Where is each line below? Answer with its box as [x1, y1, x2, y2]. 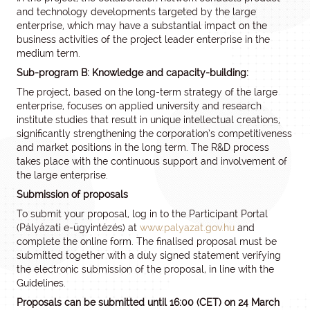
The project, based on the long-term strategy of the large [17, 86, 277, 98]
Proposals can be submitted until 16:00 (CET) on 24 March [17, 297, 280, 308]
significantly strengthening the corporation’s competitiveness [17, 128, 292, 139]
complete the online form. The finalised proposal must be [17, 236, 277, 247]
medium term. [17, 48, 80, 59]
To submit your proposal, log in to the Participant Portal [17, 208, 268, 219]
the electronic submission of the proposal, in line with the [17, 264, 274, 275]
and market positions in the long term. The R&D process [17, 142, 269, 153]
